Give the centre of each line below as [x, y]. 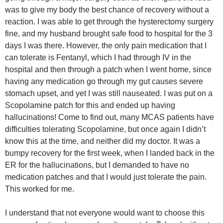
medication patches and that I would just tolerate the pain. [106, 177]
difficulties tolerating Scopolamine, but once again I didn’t [105, 129]
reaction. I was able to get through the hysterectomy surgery [109, 22]
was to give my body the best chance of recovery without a [107, 10]
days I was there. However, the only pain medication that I [106, 46]
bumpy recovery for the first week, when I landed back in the [110, 153]
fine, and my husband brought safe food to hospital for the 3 [109, 34]
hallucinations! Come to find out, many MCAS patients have [110, 117]
